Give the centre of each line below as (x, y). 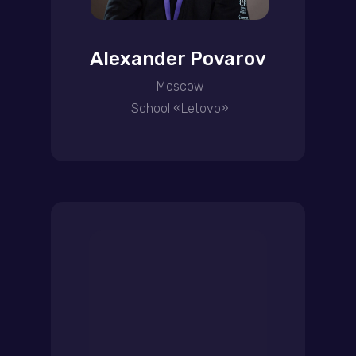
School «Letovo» (180, 108)
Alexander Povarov (178, 59)
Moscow (180, 86)
